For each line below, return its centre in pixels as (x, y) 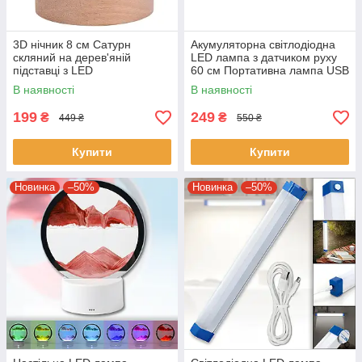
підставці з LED (53, 71)
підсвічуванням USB (66, 84)
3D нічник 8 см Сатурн (72, 45)
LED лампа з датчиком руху (264, 58)
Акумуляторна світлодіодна (263, 45)
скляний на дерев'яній (72, 58)
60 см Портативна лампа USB (270, 71)
